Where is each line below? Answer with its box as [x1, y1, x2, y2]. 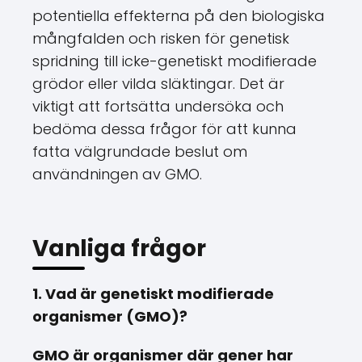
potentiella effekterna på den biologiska [32, 6, 325, 26]
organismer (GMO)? [32, 306, 187, 326]
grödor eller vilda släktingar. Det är [32, 74, 284, 94]
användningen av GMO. [32, 164, 202, 184]
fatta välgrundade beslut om [32, 141, 247, 162]
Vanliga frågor [32, 233, 206, 264]
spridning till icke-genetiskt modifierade [32, 51, 317, 71]
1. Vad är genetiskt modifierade [32, 284, 274, 304]
